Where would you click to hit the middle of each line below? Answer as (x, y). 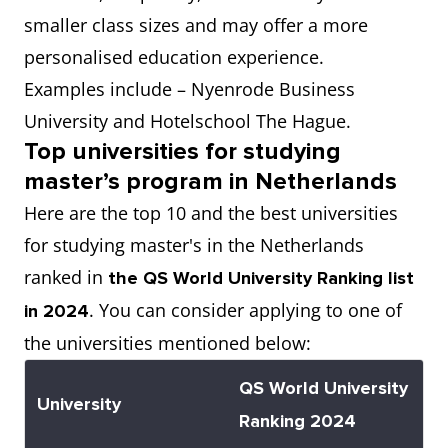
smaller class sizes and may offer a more (196, 25)
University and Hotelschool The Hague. (187, 121)
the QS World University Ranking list (261, 278)
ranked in (66, 277)
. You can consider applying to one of (245, 310)
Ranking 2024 (297, 421)
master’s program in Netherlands (210, 181)
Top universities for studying (182, 151)
